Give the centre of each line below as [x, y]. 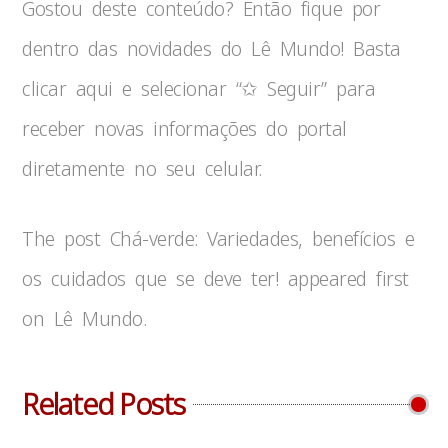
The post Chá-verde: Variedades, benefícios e [218, 238]
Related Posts [104, 403]
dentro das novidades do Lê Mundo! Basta [211, 48]
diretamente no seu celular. [142, 168]
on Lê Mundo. [84, 318]
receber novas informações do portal [184, 128]
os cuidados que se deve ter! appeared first [215, 278]
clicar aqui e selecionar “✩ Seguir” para [199, 88]
